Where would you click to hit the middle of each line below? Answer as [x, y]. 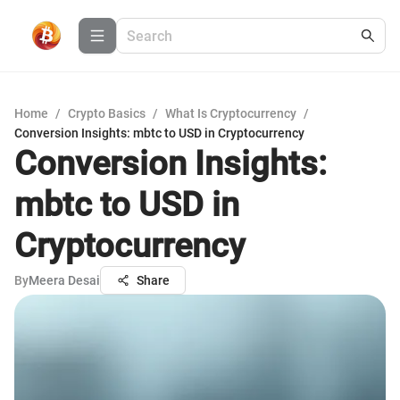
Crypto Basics [107, 113]
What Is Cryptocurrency [231, 113]
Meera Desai [64, 280]
